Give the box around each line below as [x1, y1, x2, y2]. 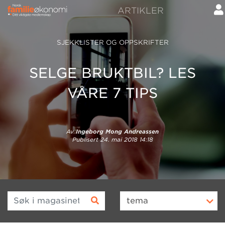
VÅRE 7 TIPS [67, 84, 158, 101]
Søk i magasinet [7, 191, 73, 201]
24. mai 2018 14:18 [100, 136, 153, 143]
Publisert [72, 136, 100, 143]
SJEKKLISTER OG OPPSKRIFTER [56, 38, 169, 46]
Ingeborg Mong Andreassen [76, 128, 159, 135]
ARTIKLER [117, 5, 164, 16]
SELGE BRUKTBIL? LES [29, 64, 196, 81]
